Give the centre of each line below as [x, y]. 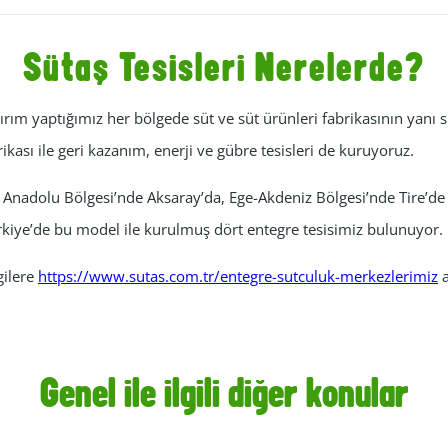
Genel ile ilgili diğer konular [224, 396]
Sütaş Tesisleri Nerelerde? [224, 71]
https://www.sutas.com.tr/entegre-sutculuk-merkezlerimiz [238, 276]
